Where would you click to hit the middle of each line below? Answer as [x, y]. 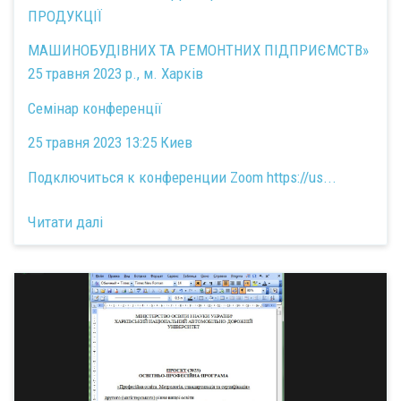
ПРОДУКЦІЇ [65, 16]
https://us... [302, 177]
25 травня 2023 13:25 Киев [110, 142]
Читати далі [65, 222]
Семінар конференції [95, 108]
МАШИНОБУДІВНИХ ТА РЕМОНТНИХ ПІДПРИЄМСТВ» [198, 50]
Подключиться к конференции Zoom [147, 177]
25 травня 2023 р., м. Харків [123, 73]
